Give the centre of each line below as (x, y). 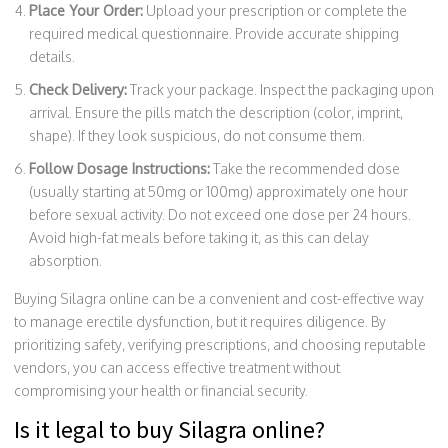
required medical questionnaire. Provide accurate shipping (214, 33)
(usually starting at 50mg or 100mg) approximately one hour (218, 191)
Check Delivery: (78, 89)
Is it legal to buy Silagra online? (169, 429)
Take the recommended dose (305, 168)
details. (52, 56)
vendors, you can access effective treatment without (177, 367)
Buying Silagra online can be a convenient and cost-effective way (219, 298)
